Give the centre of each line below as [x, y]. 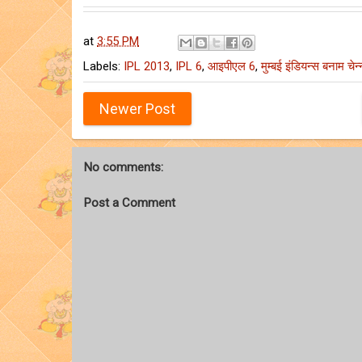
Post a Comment [130, 202]
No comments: [124, 167]
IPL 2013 [147, 66]
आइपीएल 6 [232, 66]
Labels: [103, 66]
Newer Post [137, 109]
